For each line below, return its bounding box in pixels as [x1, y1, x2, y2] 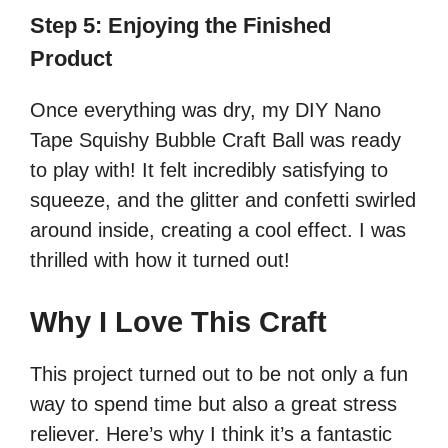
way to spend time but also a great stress [30, 393, 397, 416]
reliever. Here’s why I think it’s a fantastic [30, 423, 392, 446]
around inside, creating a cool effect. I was [30, 219, 406, 242]
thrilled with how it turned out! [30, 249, 290, 272]
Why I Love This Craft [30, 306, 327, 339]
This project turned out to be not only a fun [30, 363, 408, 386]
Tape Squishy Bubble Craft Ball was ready [30, 129, 401, 152]
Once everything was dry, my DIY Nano [30, 99, 381, 122]
